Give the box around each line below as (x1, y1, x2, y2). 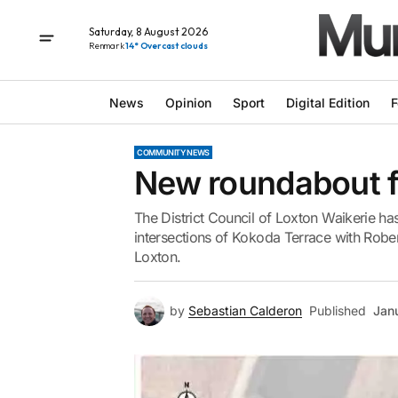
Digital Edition (285, 94, 370, 110)
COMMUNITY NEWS (137, 147, 210, 157)
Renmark (89, 39, 126, 52)
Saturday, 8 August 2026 (89, 24, 208, 38)
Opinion (164, 94, 211, 110)
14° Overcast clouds (125, 39, 208, 52)
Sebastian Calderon (188, 303, 302, 318)
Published (309, 303, 366, 318)
